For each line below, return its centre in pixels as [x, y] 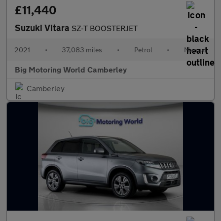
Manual [195, 50]
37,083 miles [82, 50]
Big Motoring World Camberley [71, 69]
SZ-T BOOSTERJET [105, 28]
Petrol [143, 50]
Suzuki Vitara [43, 28]
